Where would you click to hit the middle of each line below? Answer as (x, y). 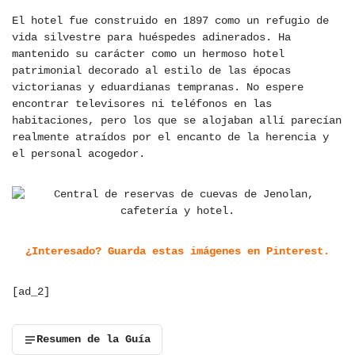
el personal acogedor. (78, 154)
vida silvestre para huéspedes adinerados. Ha (151, 38)
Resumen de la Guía (94, 340)
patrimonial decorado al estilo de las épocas (151, 71)
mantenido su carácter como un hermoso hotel (148, 54)
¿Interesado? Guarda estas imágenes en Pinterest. (177, 252)
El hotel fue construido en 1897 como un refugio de (170, 21)
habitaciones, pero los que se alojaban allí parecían (177, 121)
